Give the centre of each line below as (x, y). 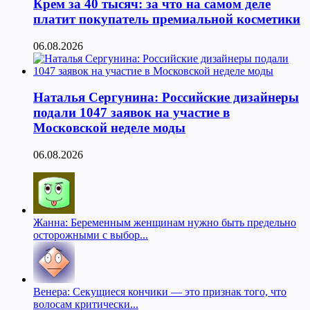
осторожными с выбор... (91, 235)
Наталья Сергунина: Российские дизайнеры (166, 98)
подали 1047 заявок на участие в (131, 113)
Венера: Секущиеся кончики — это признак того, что (160, 292)
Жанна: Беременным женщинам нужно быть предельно (165, 223)
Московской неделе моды (109, 128)
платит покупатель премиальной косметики (167, 19)
